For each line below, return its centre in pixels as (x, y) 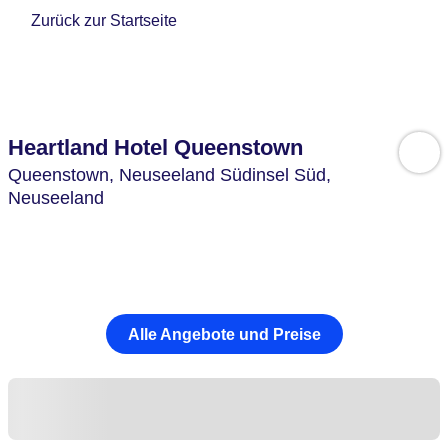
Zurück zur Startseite (104, 21)
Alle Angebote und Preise (224, 334)
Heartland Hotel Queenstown (155, 147)
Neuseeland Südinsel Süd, (227, 175)
